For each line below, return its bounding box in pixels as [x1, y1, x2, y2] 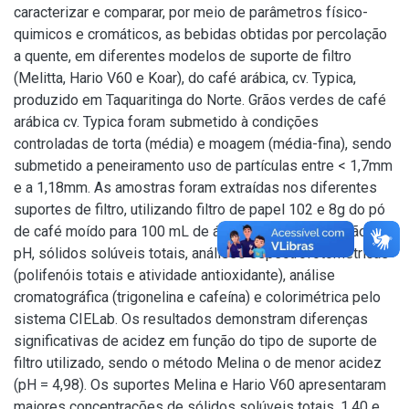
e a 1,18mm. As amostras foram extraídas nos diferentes [14, 179, 377, 196]
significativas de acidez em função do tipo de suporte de [14, 332, 377, 350]
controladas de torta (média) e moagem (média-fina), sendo [14, 135, 392, 152]
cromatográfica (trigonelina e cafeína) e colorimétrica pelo [14, 288, 381, 306]
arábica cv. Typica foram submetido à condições [14, 113, 319, 131]
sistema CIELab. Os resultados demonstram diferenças [14, 310, 368, 328]
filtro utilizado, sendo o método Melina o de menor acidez [14, 354, 382, 372]
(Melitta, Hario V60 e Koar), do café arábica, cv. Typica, [14, 69, 356, 87]
